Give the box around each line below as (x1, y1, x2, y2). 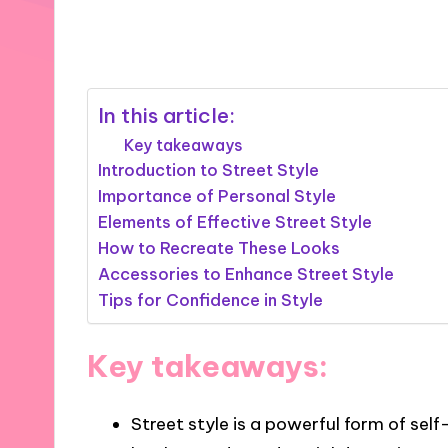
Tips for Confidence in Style (98, 289, 324, 310)
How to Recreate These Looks (98, 237, 341, 258)
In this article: (98, 102, 236, 129)
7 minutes (257, 25, 329, 44)
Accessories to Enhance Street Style (98, 263, 395, 284)
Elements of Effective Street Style (98, 211, 373, 232)
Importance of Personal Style (98, 185, 337, 206)
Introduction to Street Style (98, 159, 320, 180)
